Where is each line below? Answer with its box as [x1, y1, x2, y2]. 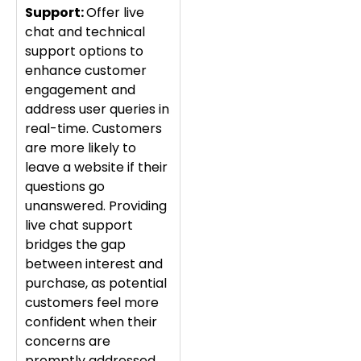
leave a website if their [25, 158, 168, 177]
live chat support [25, 216, 133, 235]
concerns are [25, 332, 110, 351]
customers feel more [25, 293, 159, 313]
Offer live [86, 3, 144, 23]
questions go [25, 177, 105, 197]
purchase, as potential [25, 274, 167, 293]
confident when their [25, 313, 157, 332]
